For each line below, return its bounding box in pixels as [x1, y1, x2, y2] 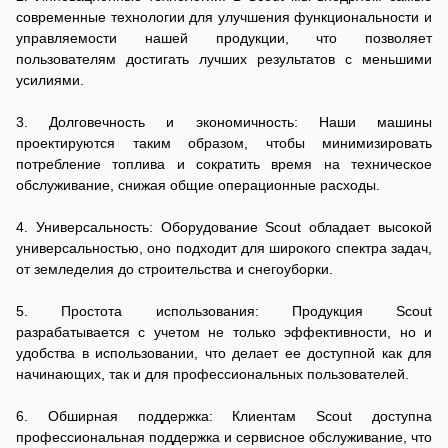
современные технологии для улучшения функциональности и [16, 9, 432, 25]
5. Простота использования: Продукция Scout [16, 303, 432, 319]
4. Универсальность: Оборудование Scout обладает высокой [16, 219, 432, 235]
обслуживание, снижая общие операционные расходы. [16, 177, 380, 193]
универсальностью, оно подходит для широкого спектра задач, [16, 240, 432, 256]
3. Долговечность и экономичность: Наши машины [16, 114, 432, 130]
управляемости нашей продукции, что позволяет [16, 30, 432, 46]
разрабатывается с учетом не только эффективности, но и [16, 324, 432, 340]
